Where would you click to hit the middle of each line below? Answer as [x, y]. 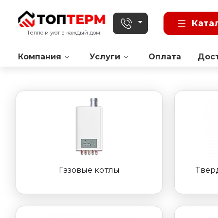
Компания [40, 57]
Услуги [105, 57]
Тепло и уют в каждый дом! [64, 33]
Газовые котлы [89, 170]
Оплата [165, 57]
